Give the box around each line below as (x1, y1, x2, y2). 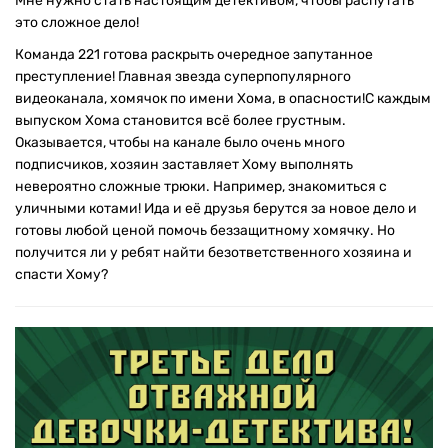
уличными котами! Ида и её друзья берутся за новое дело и (15, 200, 417, 217)
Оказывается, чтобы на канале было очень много (15, 134, 345, 151)
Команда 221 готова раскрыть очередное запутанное (15, 46, 373, 63)
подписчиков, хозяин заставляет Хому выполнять (15, 156, 353, 173)
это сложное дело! (15, 14, 139, 31)
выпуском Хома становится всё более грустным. (15, 112, 346, 129)
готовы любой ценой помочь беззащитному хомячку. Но (15, 222, 395, 239)
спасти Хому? (15, 266, 108, 283)
